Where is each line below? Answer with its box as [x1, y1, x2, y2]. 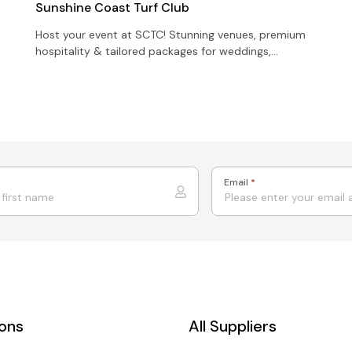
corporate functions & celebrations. [35, 60, 222, 75]
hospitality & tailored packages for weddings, [35, 43, 272, 58]
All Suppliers [189, 315, 277, 336]
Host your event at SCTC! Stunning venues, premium [35, 27, 306, 42]
